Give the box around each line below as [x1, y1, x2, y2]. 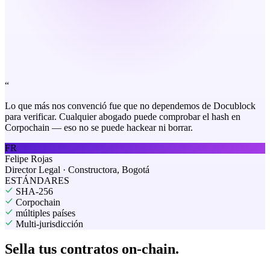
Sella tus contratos [5, 241, 122, 257]
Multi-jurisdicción [16, 218, 83, 229]
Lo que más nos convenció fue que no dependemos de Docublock [5, 100, 256, 111]
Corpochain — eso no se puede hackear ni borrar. [5, 122, 193, 133]
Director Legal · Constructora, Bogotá [5, 164, 149, 175]
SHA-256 [16, 186, 53, 196]
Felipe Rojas [5, 153, 52, 164]
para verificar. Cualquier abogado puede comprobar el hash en [5, 111, 240, 122]
